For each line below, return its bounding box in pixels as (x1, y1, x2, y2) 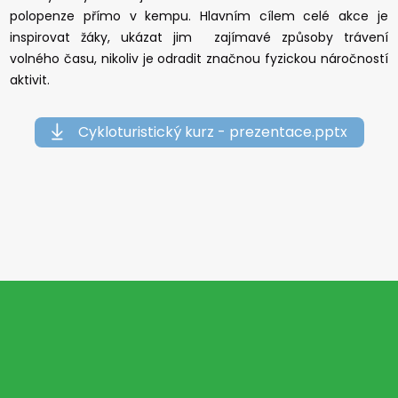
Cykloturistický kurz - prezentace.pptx (77, 121, 347, 142)
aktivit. (10, 70, 51, 89)
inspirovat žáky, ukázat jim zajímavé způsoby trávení (10, 28, 388, 46)
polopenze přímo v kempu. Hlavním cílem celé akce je (10, 6, 388, 25)
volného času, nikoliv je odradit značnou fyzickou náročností (10, 49, 388, 68)
